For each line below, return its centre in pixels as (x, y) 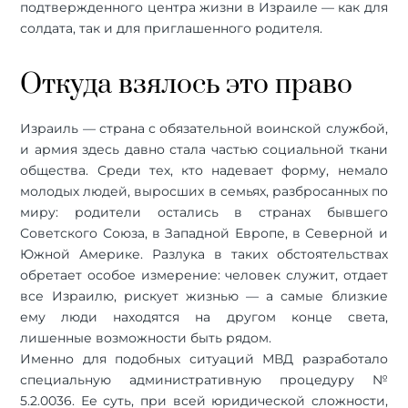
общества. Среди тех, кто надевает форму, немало (204, 170)
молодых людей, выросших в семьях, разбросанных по (204, 191)
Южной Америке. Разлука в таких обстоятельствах (204, 254)
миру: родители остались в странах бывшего (204, 212)
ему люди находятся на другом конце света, (204, 316)
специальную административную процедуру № (204, 379)
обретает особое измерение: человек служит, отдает (204, 275)
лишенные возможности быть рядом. (146, 337)
